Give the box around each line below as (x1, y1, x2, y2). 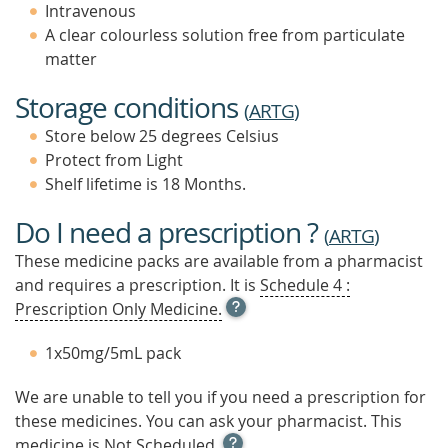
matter (45, 48, 97, 70)
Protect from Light (45, 149, 183, 171)
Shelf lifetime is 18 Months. (45, 173, 246, 195)
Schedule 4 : (260, 274, 350, 296)
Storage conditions (15, 89, 244, 126)
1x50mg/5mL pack (45, 342, 181, 364)
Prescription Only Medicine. (15, 298, 222, 320)
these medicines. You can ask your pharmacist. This (15, 410, 402, 432)
